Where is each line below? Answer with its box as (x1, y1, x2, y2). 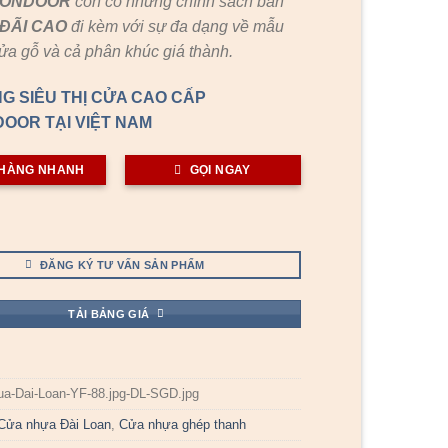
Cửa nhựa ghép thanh (119, 417, 247, 433)
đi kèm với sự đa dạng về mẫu (71, 17, 285, 35)
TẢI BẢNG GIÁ (68, 307, 150, 320)
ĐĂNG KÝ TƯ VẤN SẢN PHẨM (40, 258, 205, 271)
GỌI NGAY (189, 163, 251, 178)
